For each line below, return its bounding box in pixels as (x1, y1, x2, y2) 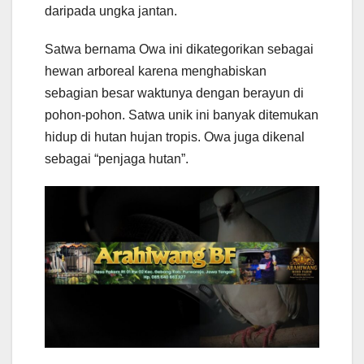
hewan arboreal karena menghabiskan (45, 63, 266, 78)
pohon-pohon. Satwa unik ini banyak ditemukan (45, 107, 318, 122)
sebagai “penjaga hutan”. (45, 151, 188, 166)
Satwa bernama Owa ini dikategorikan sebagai (45, 41, 314, 56)
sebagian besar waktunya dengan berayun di (45, 85, 304, 100)
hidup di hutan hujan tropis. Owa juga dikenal (45, 129, 305, 144)
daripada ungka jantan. (45, 3, 177, 18)
